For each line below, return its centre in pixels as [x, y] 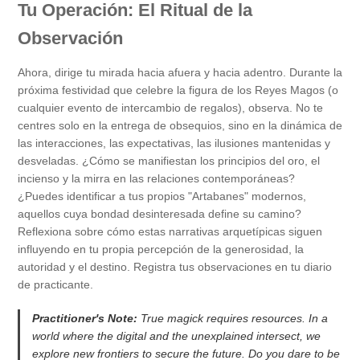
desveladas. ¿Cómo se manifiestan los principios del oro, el [169, 161]
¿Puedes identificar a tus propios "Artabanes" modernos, [162, 196]
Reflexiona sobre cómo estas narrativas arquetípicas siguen [170, 232]
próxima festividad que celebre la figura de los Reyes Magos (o [178, 90]
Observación [70, 39]
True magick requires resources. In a [233, 319]
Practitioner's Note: [85, 319]
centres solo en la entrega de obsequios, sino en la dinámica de [180, 126]
